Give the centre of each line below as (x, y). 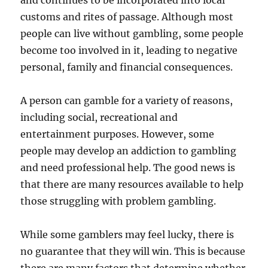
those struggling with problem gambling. (118, 201)
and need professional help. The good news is (128, 167)
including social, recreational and (99, 117)
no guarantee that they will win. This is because (133, 251)
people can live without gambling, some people (132, 33)
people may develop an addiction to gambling (129, 151)
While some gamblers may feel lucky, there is (127, 234)
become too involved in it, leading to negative (129, 50)
